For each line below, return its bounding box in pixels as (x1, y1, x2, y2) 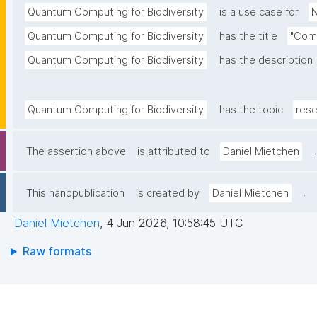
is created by (136, 187, 200, 200)
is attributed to (137, 145, 210, 158)
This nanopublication (26, 187, 125, 200)
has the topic (219, 103, 283, 117)
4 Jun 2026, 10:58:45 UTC (106, 216, 243, 231)
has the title (219, 30, 277, 43)
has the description (219, 54, 313, 67)
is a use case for (219, 6, 299, 19)
